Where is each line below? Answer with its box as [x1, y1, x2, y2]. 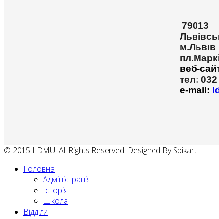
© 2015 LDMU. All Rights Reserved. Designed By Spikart [4, 145, 197, 156]
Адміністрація [43, 174, 91, 185]
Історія [43, 185, 68, 196]
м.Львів [180, 42, 216, 53]
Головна [23, 163, 55, 175]
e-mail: [180, 85, 212, 96]
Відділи [23, 206, 48, 218]
